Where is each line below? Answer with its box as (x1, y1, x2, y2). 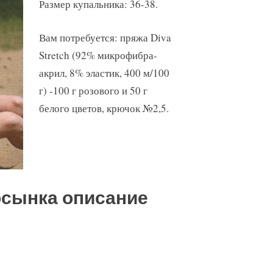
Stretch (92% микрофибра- (38, 48, 157, 62)
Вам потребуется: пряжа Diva (38, 30, 171, 44)
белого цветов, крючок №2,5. (38, 101, 169, 115)
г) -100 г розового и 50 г (38, 83, 147, 97)
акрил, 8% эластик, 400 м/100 (38, 65, 169, 80)
